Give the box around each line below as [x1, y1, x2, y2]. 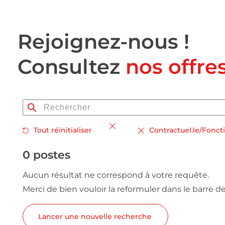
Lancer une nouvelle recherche [38, 212, 152, 221]
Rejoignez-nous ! [18, 29, 189, 54]
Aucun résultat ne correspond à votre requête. [23, 170, 209, 180]
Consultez [18, 54, 126, 79]
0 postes [23, 148, 70, 162]
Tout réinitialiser [34, 126, 92, 135]
